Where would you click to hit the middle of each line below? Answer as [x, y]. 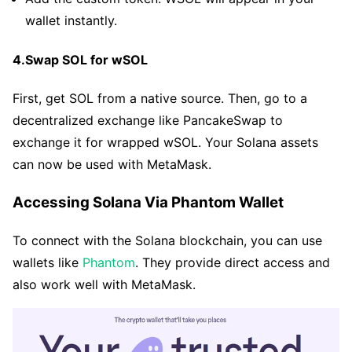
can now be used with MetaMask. [112, 164]
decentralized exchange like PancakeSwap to [148, 120]
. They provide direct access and [233, 263]
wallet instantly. [71, 21]
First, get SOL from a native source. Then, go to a [160, 98]
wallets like [48, 263]
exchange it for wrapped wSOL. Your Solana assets [165, 142]
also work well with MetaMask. [104, 285]
